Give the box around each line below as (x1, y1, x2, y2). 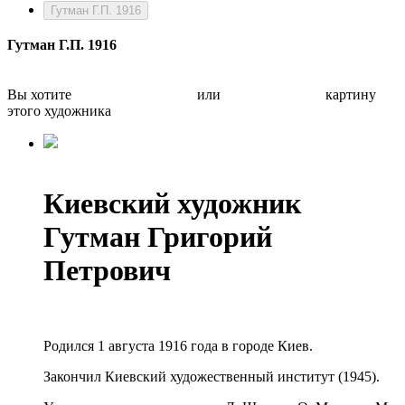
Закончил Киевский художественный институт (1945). (43, 368, 380, 384)
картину (322, 87, 376, 102)
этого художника (7, 103, 111, 118)
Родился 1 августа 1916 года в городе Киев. (43, 337, 313, 353)
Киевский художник (43, 187, 301, 221)
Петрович (43, 254, 171, 287)
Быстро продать (224, 87, 322, 102)
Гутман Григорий (43, 221, 272, 254)
